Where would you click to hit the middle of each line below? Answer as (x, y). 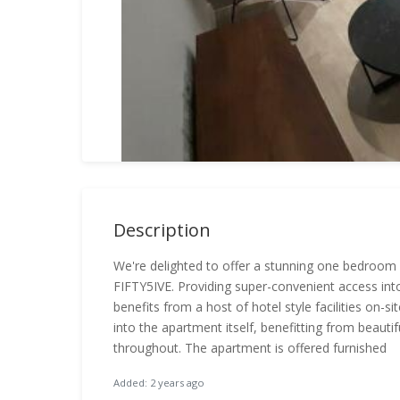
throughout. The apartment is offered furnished (250, 348)
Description (162, 230)
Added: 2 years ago (159, 383)
